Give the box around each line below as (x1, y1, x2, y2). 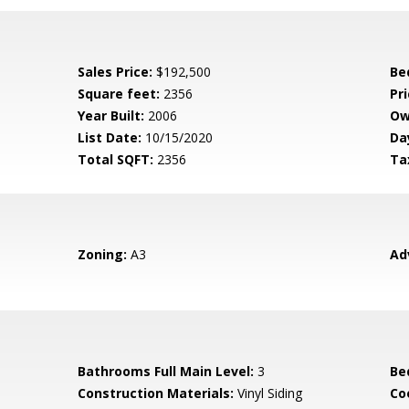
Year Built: (78, 107, 145, 124)
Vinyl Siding (234, 384, 303, 402)
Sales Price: (78, 63, 153, 80)
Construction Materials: (78, 384, 235, 402)
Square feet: (78, 85, 161, 102)
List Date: (78, 129, 142, 146)
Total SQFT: (78, 151, 154, 168)
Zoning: (78, 246, 128, 263)
